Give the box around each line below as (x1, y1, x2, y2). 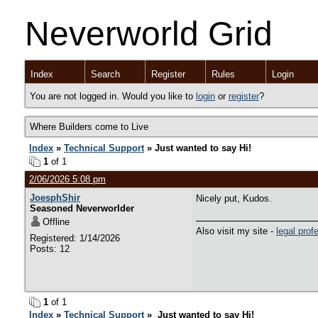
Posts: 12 (30, 243, 70, 254)
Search (91, 69, 120, 79)
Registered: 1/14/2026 (30, 233, 120, 243)
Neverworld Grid (25, 15, 273, 53)
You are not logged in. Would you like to (30, 91, 196, 102)
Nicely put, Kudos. (196, 193, 272, 204)
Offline (43, 216, 70, 227)
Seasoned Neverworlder (30, 203, 134, 214)
